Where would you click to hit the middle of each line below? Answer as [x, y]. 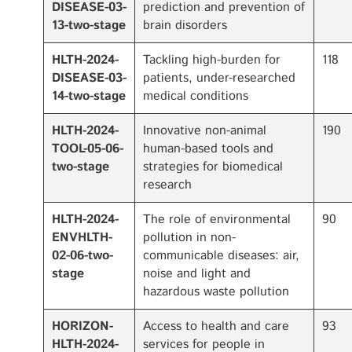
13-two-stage [89, 26]
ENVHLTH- [82, 238]
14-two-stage [89, 96]
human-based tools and [208, 149]
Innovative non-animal [205, 131]
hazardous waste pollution [216, 292]
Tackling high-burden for [212, 60]
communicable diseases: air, [221, 256]
